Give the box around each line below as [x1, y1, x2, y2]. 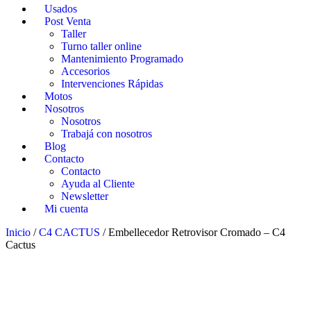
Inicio [6, 226, 31, 238]
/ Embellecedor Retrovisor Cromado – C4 [100, 226, 285, 238]
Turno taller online [61, 40, 142, 52]
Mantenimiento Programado [61, 53, 183, 65]
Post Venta [44, 15, 91, 27]
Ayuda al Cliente [61, 178, 135, 190]
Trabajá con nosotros [61, 128, 152, 140]
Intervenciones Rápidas [61, 78, 163, 90]
